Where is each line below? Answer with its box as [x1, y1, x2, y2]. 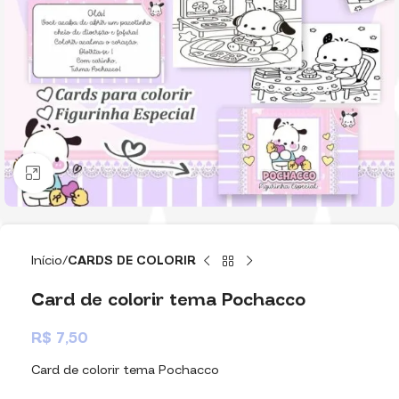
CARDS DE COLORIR [68, 254, 196, 268]
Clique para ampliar [53, 167, 167, 179]
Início [31, 254, 62, 268]
